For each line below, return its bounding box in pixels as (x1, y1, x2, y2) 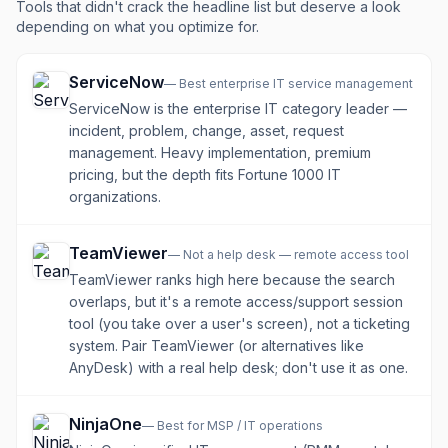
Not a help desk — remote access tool (183, 247, 409, 262)
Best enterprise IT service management (179, 76, 413, 91)
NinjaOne (69, 414, 142, 434)
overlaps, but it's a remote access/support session (69, 293, 403, 310)
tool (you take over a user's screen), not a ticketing (69, 315, 410, 332)
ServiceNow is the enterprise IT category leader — (69, 100, 407, 117)
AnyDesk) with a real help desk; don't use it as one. (69, 359, 408, 376)
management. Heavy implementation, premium (69, 144, 371, 161)
